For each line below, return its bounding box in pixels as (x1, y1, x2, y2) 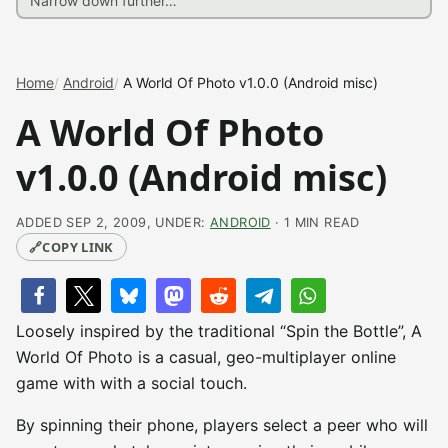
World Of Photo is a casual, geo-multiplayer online (16, 347, 396, 367)
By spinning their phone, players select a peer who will (16, 415, 428, 435)
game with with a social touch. (16, 373, 247, 393)
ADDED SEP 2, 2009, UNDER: (16, 215, 210, 230)
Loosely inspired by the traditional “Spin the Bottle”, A (16, 321, 422, 341)
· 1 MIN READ (270, 215, 360, 230)
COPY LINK (42, 238, 114, 256)
